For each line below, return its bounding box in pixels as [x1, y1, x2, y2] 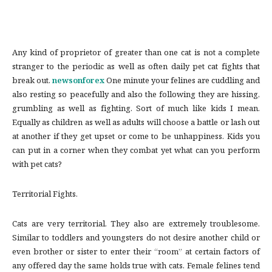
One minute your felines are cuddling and [104, 75, 260, 89]
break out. [12, 75, 50, 89]
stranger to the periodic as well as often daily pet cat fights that [12, 61, 260, 75]
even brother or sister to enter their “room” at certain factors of [12, 246, 260, 260]
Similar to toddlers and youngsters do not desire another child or [12, 232, 260, 246]
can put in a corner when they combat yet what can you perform [12, 144, 260, 158]
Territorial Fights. [12, 188, 78, 202]
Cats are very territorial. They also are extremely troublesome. [12, 218, 260, 232]
